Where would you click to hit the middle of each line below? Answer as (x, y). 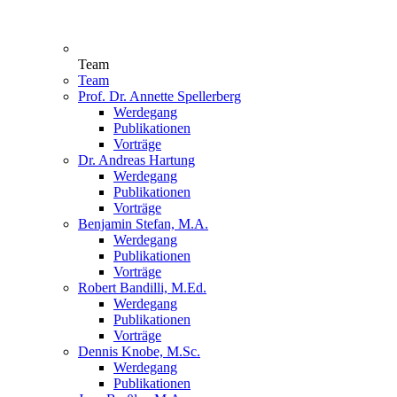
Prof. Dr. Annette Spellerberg (160, 97)
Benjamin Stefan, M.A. (143, 224)
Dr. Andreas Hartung (136, 160)
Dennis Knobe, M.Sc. (139, 352)
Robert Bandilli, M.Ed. (142, 288)
